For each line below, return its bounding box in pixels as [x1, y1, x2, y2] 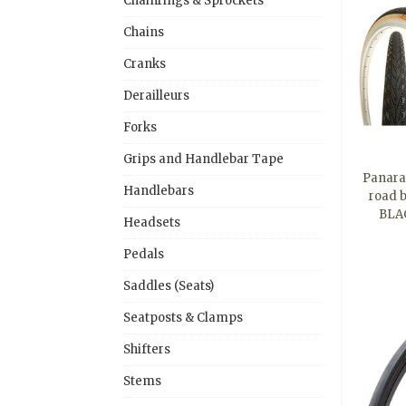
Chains [123, 24, 164, 40]
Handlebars [123, 182, 194, 198]
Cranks [123, 55, 166, 72]
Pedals [123, 246, 164, 262]
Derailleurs [123, 87, 189, 103]
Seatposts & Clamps [123, 309, 243, 325]
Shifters [123, 341, 170, 357]
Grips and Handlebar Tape [123, 150, 284, 167]
